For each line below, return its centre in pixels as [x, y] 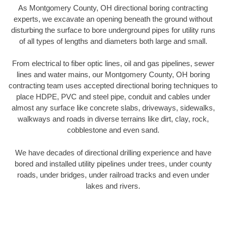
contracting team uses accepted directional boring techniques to [113, 86]
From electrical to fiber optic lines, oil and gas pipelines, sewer [113, 64]
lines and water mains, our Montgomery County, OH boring [113, 75]
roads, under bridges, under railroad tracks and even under [113, 175]
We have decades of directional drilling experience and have [113, 152]
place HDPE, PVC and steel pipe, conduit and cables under [113, 97]
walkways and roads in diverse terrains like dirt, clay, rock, [113, 119]
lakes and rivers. [113, 186]
